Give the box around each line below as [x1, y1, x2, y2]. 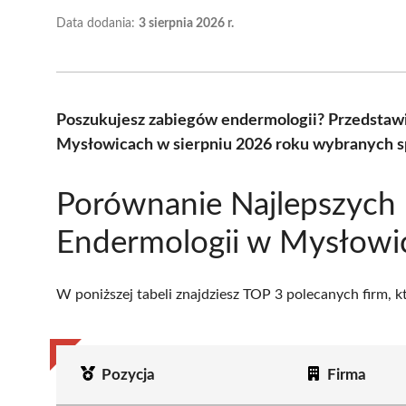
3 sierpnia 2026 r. [139, 16, 234, 30]
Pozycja [101, 366, 155, 382]
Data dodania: [56, 16, 139, 30]
